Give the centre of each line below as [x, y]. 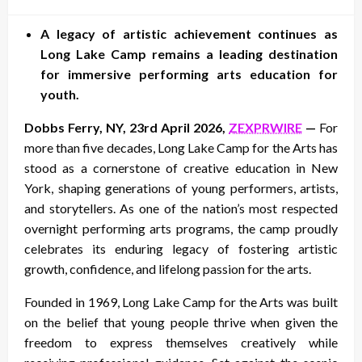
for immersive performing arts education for [189, 74]
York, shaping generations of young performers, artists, [181, 187]
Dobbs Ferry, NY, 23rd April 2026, [126, 127]
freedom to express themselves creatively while [181, 342]
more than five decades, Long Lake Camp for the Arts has [181, 147]
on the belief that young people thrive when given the [181, 322]
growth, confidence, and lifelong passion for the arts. [168, 268]
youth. [60, 94]
